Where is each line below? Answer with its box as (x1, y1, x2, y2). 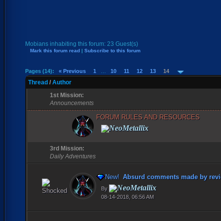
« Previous (59, 68, 86, 74)
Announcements (50, 99, 94, 107)
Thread (28, 78, 48, 86)
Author (52, 78, 72, 86)
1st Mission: (50, 91, 84, 99)
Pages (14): (25, 68, 54, 74)
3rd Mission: (50, 145, 84, 152)
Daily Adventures (50, 152, 96, 160)
